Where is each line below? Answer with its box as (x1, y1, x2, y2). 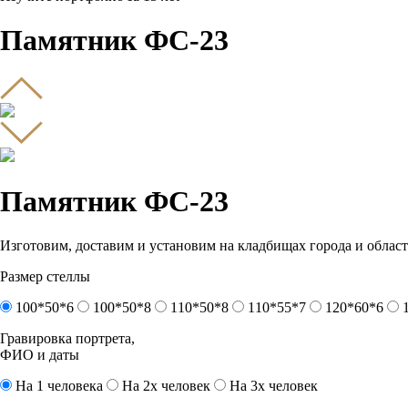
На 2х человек (122, 377, 210, 393)
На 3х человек (229, 377, 318, 393)
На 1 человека (15, 377, 103, 393)
